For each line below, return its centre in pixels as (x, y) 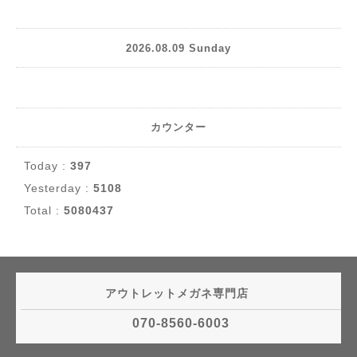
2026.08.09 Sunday (178, 48)
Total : (44, 210)
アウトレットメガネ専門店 (178, 293)
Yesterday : (59, 188)
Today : (47, 166)
